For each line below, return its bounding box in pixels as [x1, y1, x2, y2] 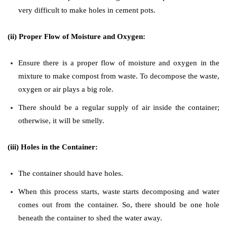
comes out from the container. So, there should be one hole [18, 200, 219, 209]
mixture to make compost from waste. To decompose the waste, [18, 71, 219, 80]
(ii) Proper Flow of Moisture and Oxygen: [8, 32, 145, 41]
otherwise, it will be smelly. [18, 116, 104, 125]
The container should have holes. [18, 169, 123, 177]
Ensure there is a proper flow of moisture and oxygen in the [18, 58, 219, 67]
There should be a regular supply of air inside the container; [18, 103, 219, 111]
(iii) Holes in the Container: [8, 142, 98, 151]
